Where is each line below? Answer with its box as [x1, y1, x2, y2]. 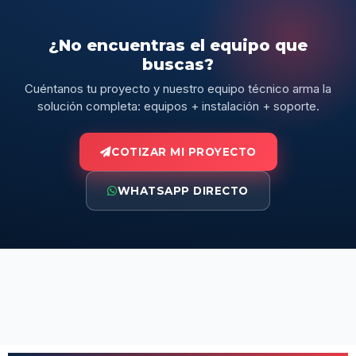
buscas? [142, 55, 214, 75]
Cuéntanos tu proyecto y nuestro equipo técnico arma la [25, 81, 331, 97]
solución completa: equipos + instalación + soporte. [37, 99, 319, 114]
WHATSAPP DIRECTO [117, 184, 249, 198]
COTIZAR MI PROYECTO [111, 145, 257, 159]
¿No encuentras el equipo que [48, 36, 308, 56]
